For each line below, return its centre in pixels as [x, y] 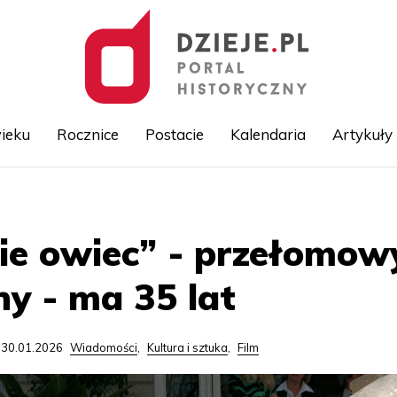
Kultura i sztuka [188, 347]
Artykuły [362, 134]
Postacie [174, 134]
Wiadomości [104, 347]
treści [214, 236]
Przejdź [219, 197]
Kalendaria [268, 134]
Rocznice [87, 134]
